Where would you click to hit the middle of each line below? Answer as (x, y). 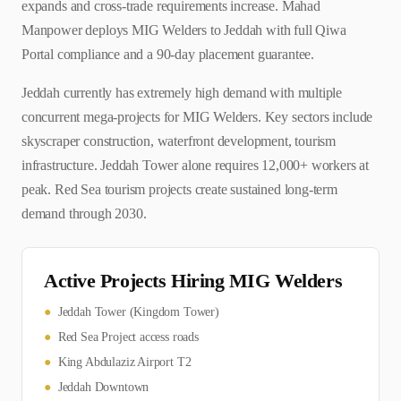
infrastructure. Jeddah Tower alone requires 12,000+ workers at (196, 166)
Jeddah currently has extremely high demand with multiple (182, 93)
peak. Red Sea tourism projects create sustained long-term (179, 190)
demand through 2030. (84, 214)
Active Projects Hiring (137, 281)
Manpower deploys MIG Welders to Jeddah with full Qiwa (184, 30)
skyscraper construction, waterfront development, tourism (179, 141)
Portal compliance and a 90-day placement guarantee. (168, 55)
